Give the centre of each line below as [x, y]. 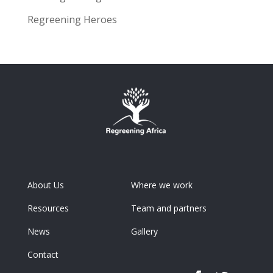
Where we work [161, 185]
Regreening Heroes [72, 20]
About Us [45, 185]
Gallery [144, 231]
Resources [48, 208]
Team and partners [168, 208]
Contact [43, 254]
